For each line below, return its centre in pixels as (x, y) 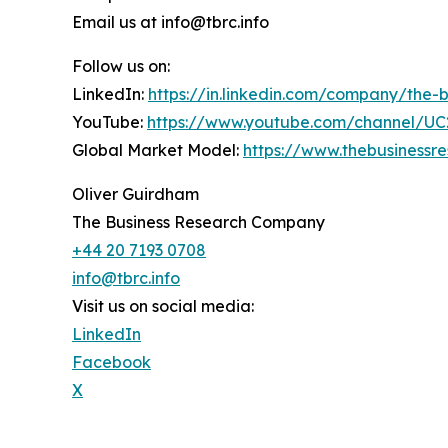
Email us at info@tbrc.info (170, 22)
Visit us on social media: (163, 306)
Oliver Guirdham (135, 194)
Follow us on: (121, 66)
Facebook (111, 362)
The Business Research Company (198, 222)
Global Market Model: (157, 150)
